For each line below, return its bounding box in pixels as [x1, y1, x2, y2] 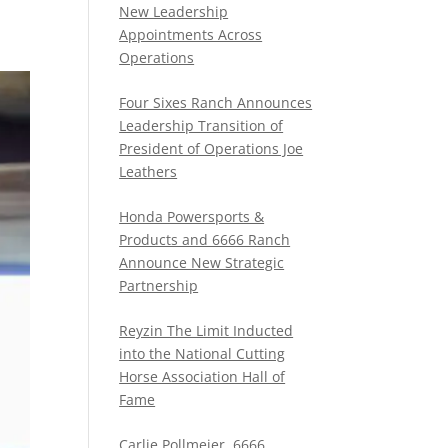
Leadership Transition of [119, 116, 284, 135]
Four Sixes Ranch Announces [119, 93, 313, 112]
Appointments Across [119, 25, 263, 44]
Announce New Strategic [119, 253, 285, 272]
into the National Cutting [119, 344, 286, 363]
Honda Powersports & [119, 207, 265, 226]
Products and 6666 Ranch [119, 230, 291, 249]
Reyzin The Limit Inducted [119, 321, 294, 340]
